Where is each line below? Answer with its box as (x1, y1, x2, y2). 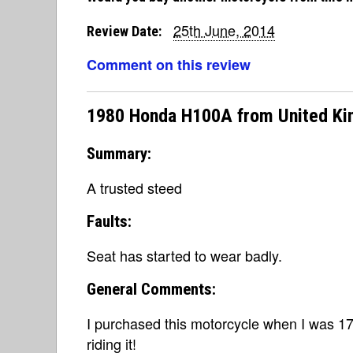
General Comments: (87, 280, 216, 299)
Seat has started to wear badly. (87, 245, 282, 266)
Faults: (87, 212, 132, 231)
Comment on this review (87, 54, 251, 75)
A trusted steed (87, 177, 182, 198)
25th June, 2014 (173, 19, 275, 40)
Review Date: (87, 22, 162, 39)
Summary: (87, 144, 151, 163)
